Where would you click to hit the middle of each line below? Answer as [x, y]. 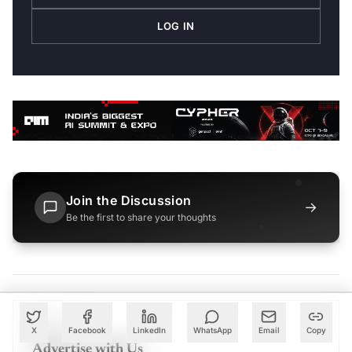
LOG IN [176, 26]
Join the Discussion [129, 201]
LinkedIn [150, 330]
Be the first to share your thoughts [141, 218]
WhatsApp [212, 330]
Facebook [88, 330]
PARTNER [59, 326]
